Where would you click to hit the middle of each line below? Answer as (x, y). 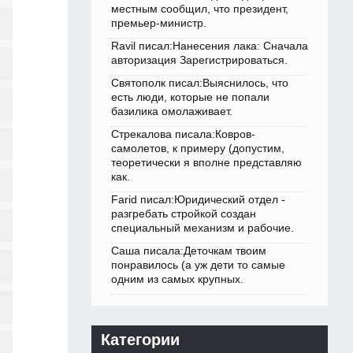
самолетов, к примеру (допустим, (198, 149)
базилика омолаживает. (172, 111)
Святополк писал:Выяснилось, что (200, 83)
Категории (140, 340)
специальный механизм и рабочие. (203, 228)
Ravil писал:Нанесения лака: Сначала (210, 46)
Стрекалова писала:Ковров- (183, 134)
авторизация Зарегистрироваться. (199, 60)
